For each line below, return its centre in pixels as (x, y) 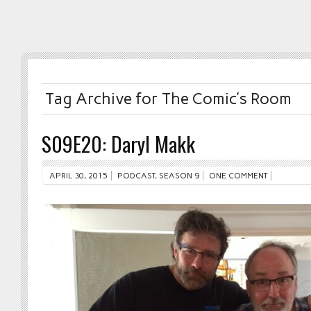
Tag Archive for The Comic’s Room (168, 99)
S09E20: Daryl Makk (118, 143)
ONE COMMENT (238, 176)
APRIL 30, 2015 (78, 176)
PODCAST (136, 176)
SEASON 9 (179, 176)
